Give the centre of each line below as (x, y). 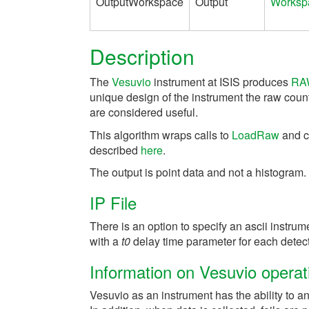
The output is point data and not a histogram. (198, 172)
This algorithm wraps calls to (161, 134)
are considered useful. (144, 112)
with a (106, 241)
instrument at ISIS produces (221, 81)
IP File (113, 202)
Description (142, 56)
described (115, 150)
